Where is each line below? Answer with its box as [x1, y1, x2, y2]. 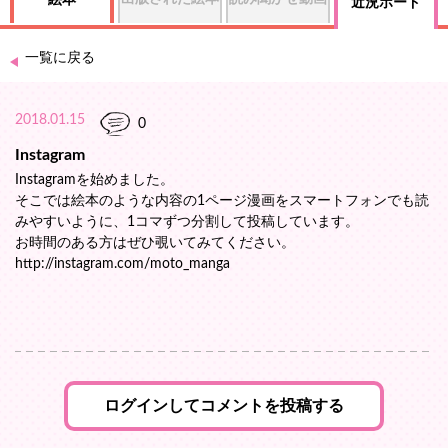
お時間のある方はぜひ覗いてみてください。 [15, 236, 295, 250]
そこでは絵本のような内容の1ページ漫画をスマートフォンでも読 [15, 194, 429, 208]
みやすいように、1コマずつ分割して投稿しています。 [15, 215, 359, 229]
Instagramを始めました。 [15, 173, 174, 187]
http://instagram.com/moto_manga [15, 257, 230, 271]
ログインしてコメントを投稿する [104, 398, 344, 414]
